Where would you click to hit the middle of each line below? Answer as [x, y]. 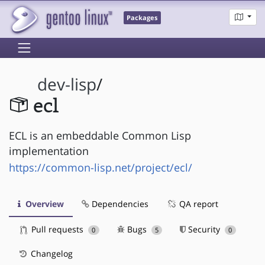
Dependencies [119, 203]
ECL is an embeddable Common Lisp [100, 135]
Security [204, 229]
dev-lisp [67, 85]
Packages [142, 18]
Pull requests [57, 229]
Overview [43, 203]
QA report [198, 203]
